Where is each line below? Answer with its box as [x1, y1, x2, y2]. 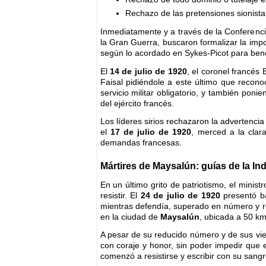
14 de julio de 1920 [109, 66, 187, 76]
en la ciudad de [100, 211, 160, 221]
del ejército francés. [100, 98, 174, 108]
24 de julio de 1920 [140, 190, 220, 200]
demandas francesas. [100, 138, 182, 148]
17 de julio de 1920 [110, 127, 192, 137]
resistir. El [100, 190, 141, 200]
